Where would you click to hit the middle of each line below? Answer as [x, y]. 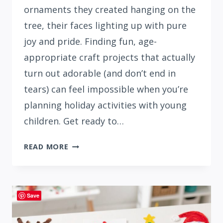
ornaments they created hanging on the [110, 10]
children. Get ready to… [74, 121]
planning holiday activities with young [105, 105]
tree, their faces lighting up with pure [105, 26]
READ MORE [46, 147]
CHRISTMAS [90, 181]
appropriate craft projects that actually [110, 57]
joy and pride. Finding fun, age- [90, 42]
